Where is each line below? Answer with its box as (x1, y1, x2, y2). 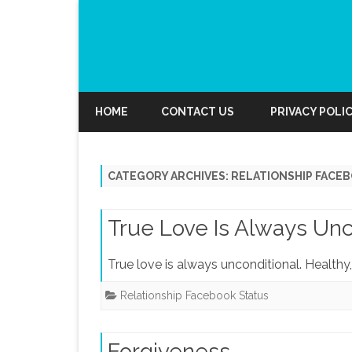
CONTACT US (161, 105, 234, 118)
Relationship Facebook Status (120, 289, 269, 302)
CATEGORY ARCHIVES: (108, 170, 231, 182)
